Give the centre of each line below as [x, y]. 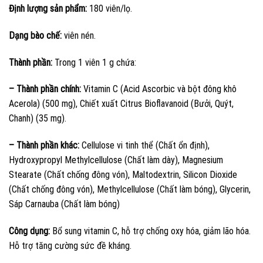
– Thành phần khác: [45, 146]
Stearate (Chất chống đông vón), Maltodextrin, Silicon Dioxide [123, 175]
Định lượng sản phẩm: [49, 8]
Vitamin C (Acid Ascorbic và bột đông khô [160, 89]
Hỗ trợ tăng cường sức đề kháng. [70, 245]
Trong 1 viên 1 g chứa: [95, 62]
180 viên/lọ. [111, 8]
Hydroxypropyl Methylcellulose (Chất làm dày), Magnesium [116, 160]
